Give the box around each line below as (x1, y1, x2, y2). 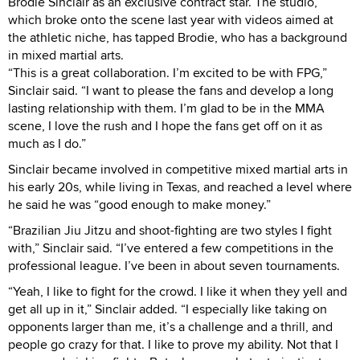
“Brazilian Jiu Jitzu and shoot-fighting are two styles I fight (8, 220, 332, 239)
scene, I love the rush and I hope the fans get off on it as (8, 116, 322, 135)
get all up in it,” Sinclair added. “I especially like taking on (8, 299, 327, 318)
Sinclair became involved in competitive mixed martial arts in (8, 159, 348, 178)
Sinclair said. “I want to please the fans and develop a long (8, 80, 333, 100)
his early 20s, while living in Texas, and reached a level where (8, 177, 352, 196)
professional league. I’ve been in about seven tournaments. (8, 256, 340, 275)
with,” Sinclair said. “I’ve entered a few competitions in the (8, 238, 333, 257)
